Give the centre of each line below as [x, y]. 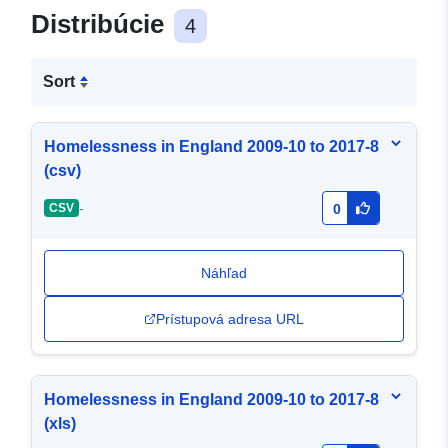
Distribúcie [101, 24]
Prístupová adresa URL [230, 319]
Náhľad [224, 273]
